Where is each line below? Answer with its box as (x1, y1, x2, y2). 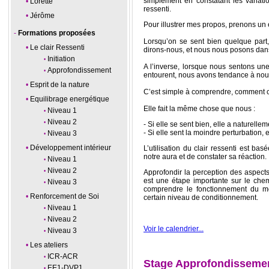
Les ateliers (30, 241, 68, 249)
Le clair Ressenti (30, 43, 85, 52)
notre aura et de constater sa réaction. (144, 153, 267, 162)
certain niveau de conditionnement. (144, 193, 258, 202)
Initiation (47, 55, 75, 63)
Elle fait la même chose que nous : (144, 104, 255, 113)
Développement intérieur (30, 144, 111, 152)
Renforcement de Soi (30, 192, 99, 201)
